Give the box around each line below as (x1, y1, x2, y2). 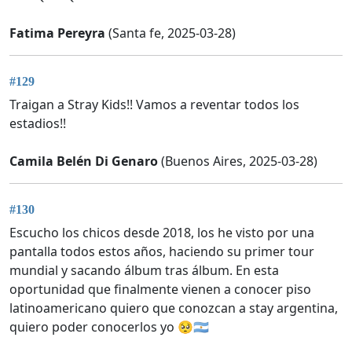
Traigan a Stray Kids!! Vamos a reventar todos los (9, 95, 299, 113)
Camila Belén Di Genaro (9, 152, 158, 170)
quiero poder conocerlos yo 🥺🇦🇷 (9, 318, 209, 336)
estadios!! (9, 114, 66, 132)
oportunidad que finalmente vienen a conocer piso (9, 280, 311, 299)
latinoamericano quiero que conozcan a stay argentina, (9, 299, 338, 317)
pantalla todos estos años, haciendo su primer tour (9, 243, 314, 261)
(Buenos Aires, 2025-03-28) (158, 152, 317, 170)
